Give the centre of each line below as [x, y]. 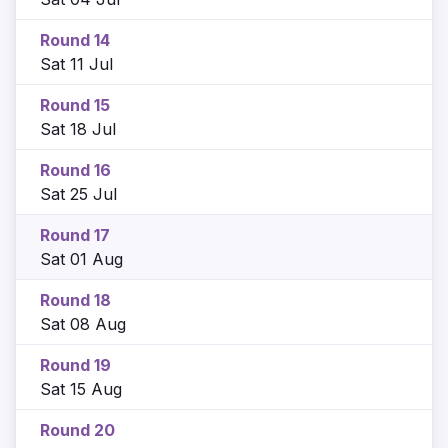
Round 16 [75, 169]
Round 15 [75, 104]
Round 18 [75, 299]
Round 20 [77, 429]
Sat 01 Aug [81, 258]
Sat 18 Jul [78, 128]
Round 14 [75, 39]
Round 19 [75, 364]
